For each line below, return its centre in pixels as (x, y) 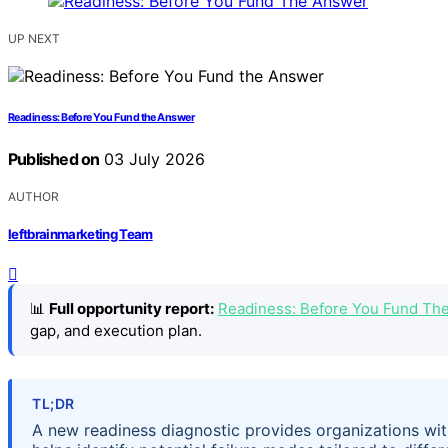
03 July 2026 (152, 158)
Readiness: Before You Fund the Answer (101, 117)
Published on (54, 158)
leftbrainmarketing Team (80, 234)
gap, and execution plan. (116, 331)
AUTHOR (33, 196)
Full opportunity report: (131, 309)
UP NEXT (34, 38)
